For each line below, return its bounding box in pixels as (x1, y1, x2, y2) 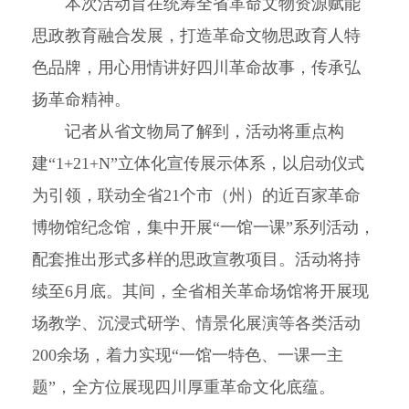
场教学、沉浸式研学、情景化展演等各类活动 (32, 314, 362, 333)
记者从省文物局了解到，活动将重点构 (32, 122, 345, 142)
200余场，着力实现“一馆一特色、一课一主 (32, 346, 344, 365)
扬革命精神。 (32, 90, 131, 110)
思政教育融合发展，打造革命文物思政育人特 (32, 26, 362, 46)
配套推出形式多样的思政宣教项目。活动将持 (32, 250, 362, 269)
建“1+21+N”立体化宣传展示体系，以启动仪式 (32, 154, 365, 173)
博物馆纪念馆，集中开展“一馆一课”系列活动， (32, 218, 376, 237)
